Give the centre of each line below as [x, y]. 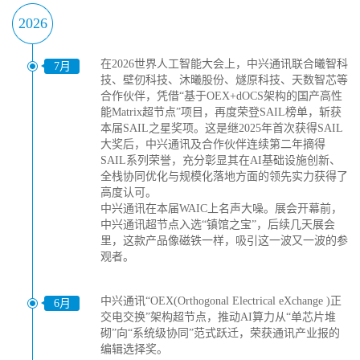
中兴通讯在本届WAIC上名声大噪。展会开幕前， [221, 209]
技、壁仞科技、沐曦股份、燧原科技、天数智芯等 [224, 80]
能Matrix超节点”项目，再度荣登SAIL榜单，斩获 [221, 112]
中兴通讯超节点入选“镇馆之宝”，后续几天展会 [218, 225]
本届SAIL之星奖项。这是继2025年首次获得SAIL [222, 128]
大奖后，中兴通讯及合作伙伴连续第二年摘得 [213, 144]
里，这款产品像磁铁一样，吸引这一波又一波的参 [224, 241]
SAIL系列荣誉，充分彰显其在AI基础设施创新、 [221, 160]
